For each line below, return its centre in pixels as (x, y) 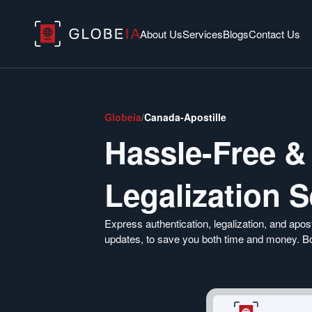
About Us (161, 34)
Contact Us (274, 34)
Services (203, 34)
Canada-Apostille (185, 117)
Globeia (123, 117)
